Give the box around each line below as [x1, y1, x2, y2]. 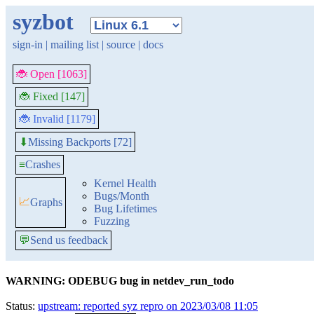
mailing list [50, 39, 99, 50]
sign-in [13, 39, 43, 50]
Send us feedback [30, 234, 108, 246]
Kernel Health [94, 177, 156, 189]
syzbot [13, 9, 74, 34]
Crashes [25, 158, 60, 170]
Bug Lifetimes [94, 203, 157, 214]
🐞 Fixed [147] [19, 90, 85, 102]
